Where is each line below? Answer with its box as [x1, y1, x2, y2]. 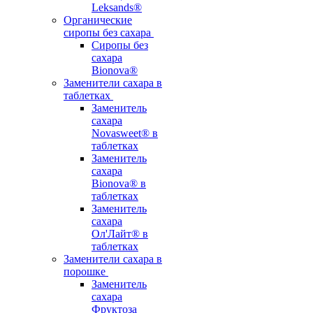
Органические [64, 14, 132, 26]
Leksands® [92, 1, 142, 13]
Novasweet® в [92, 127, 158, 139]
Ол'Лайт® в [92, 228, 148, 240]
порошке [64, 265, 105, 277]
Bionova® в [92, 177, 146, 189]
